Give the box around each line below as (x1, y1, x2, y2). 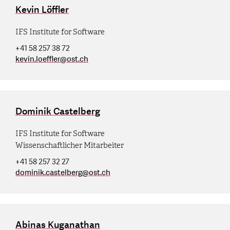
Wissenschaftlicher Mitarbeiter (15, 140, 124, 150)
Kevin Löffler (15, 3, 69, 16)
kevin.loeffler (15, 53, 60, 65)
